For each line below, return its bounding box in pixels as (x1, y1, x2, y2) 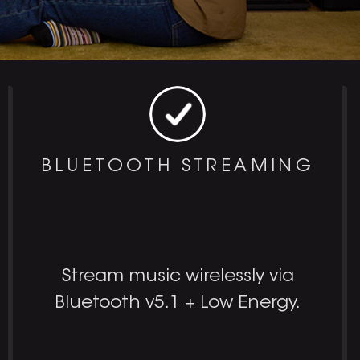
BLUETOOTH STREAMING (40, 157, 315, 176)
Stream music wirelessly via (61, 268, 294, 286)
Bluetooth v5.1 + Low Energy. (55, 294, 301, 313)
